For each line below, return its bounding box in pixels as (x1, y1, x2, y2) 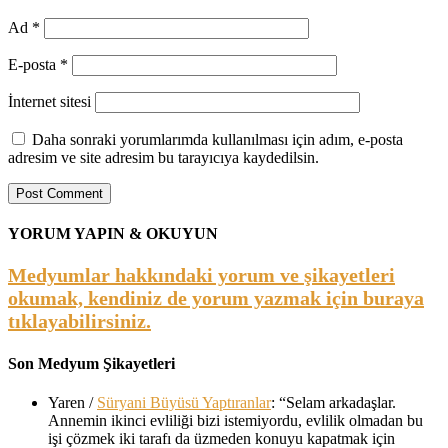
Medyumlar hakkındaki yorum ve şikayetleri (8, 264, 395, 287)
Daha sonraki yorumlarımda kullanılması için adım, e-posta (32, 130, 403, 148)
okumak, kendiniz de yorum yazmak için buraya (8, 287, 424, 310)
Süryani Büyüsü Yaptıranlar (97, 393, 271, 411)
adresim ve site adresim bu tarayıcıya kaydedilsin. (8, 148, 319, 166)
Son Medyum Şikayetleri (8, 354, 175, 372)
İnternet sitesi (8, 92, 91, 110)
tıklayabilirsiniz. (8, 310, 151, 333)
